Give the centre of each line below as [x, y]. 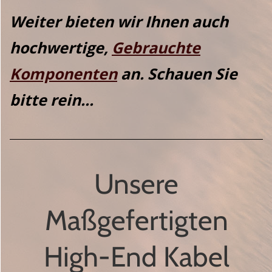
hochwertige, [61, 47]
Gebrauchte [156, 47]
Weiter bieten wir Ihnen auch [119, 21]
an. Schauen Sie [177, 73]
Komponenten [63, 73]
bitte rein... [52, 99]
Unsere [136, 184]
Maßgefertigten [136, 220]
